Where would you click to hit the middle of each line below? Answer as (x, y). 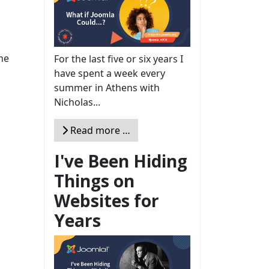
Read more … (99, 130)
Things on (94, 180)
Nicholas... (77, 102)
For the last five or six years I (119, 59)
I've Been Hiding (121, 161)
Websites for (107, 200)
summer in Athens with (107, 87)
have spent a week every (110, 73)
